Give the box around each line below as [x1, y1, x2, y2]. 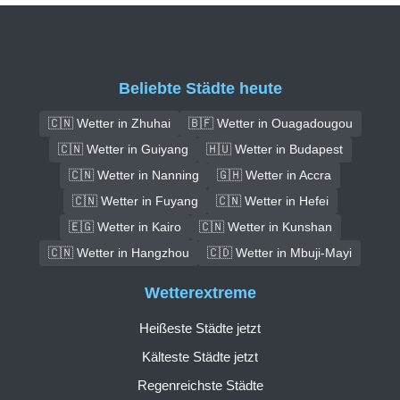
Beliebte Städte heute [118, 79, 282, 97]
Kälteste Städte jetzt [142, 349, 258, 365]
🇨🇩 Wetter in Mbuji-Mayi [207, 245, 352, 260]
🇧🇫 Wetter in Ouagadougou [187, 115, 353, 130]
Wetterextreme [144, 284, 256, 303]
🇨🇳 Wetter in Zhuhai [47, 115, 171, 130]
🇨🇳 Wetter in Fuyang [71, 193, 198, 208]
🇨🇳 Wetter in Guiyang [57, 141, 188, 156]
